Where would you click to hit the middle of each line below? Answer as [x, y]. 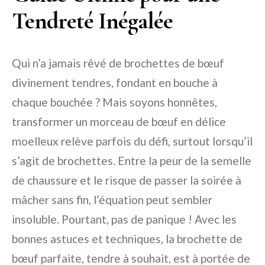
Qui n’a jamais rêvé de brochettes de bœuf [118, 63]
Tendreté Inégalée [92, 21]
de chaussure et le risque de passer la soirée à [127, 180]
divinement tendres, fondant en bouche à [115, 83]
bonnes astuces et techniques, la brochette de [127, 239]
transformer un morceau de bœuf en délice [119, 122]
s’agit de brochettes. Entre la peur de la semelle [132, 161]
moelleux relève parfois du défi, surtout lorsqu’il [132, 141]
